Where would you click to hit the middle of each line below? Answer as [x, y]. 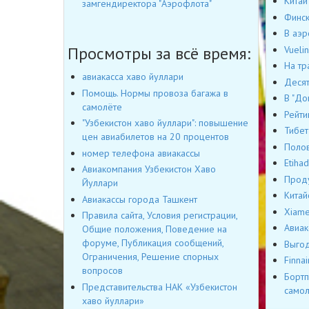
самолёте [102, 107]
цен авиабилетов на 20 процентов [156, 137]
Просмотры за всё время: [159, 54]
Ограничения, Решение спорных [150, 257]
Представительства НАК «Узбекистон [160, 287]
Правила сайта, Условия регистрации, [160, 216]
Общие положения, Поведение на [154, 229]
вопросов [102, 271]
